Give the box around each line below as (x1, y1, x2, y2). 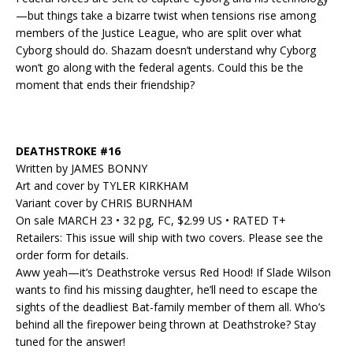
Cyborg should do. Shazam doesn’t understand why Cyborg (16, 43, 316, 58)
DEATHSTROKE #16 (16, 143, 121, 159)
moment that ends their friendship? (16, 77, 195, 93)
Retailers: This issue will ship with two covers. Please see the (16, 230, 323, 246)
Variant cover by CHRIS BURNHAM (16, 195, 192, 211)
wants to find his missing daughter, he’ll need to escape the (16, 282, 318, 298)
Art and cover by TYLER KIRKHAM (16, 178, 188, 194)
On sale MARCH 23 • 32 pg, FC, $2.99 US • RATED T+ (16, 213, 286, 229)
